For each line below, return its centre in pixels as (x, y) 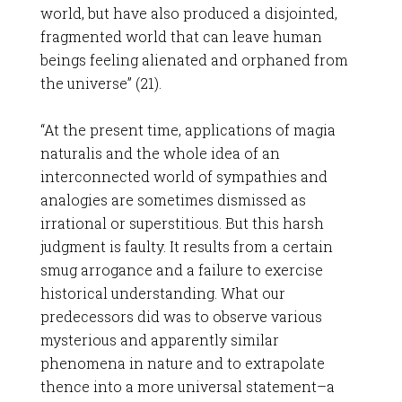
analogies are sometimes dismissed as (173, 200)
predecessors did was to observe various (181, 316)
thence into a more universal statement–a (187, 386)
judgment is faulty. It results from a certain (186, 246)
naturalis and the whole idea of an (160, 153)
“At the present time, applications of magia (188, 130)
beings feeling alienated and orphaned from (194, 60)
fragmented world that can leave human (181, 36)
